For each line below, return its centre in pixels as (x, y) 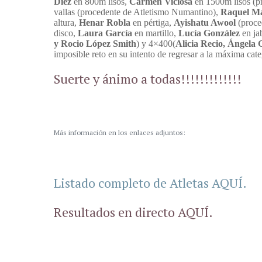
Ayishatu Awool (206, 23)
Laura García (106, 33)
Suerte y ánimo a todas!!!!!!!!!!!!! (148, 79)
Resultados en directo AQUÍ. (133, 212)
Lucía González (210, 33)
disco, (66, 33)
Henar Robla (106, 23)
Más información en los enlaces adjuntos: (120, 133)
